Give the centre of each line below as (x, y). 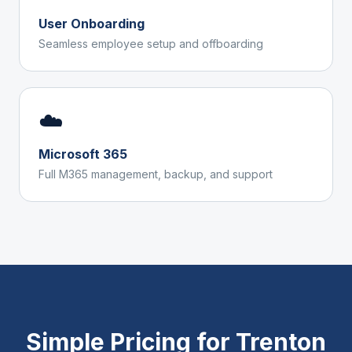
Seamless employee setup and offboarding (151, 44)
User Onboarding (92, 24)
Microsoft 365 (83, 154)
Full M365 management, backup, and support (156, 174)
